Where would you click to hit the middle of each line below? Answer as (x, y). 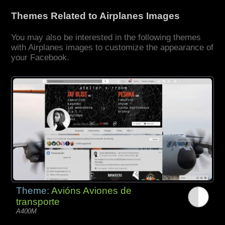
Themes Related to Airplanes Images (96, 16)
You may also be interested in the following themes (106, 38)
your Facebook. (40, 58)
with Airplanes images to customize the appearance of (113, 48)
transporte (38, 201)
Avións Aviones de (92, 190)
